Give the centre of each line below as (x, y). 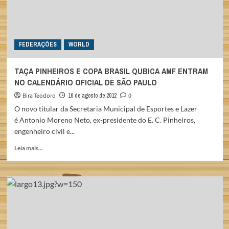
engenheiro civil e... (44, 131)
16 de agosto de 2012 (92, 96)
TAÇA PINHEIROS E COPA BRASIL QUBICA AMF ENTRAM (111, 71)
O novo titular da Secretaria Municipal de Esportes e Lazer (106, 109)
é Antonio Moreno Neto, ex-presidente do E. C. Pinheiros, (105, 120)
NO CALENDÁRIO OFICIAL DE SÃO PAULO (85, 82)
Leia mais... (28, 148)
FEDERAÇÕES (38, 44)
